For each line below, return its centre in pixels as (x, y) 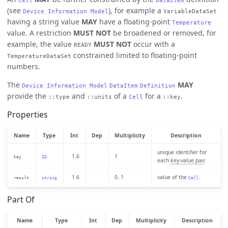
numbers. (24, 66)
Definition (158, 85)
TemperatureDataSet (39, 56)
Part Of (21, 200)
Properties (27, 114)
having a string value (44, 21)
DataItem (124, 85)
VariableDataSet (190, 11)
